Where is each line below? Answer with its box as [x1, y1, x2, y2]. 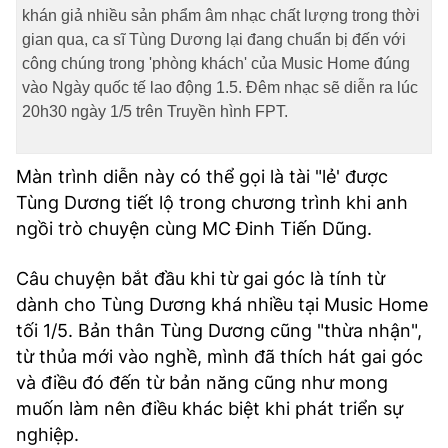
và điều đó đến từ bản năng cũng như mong [16, 372, 388, 393]
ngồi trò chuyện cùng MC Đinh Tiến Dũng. [16, 218, 372, 239]
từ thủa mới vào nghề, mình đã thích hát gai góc [16, 346, 423, 367]
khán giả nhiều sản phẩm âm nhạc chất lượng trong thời [22, 7, 420, 24]
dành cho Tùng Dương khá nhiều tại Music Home [16, 294, 428, 315]
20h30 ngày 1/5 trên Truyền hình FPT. [22, 103, 288, 120]
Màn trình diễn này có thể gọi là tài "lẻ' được [16, 166, 388, 187]
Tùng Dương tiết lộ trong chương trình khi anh [16, 192, 408, 213]
